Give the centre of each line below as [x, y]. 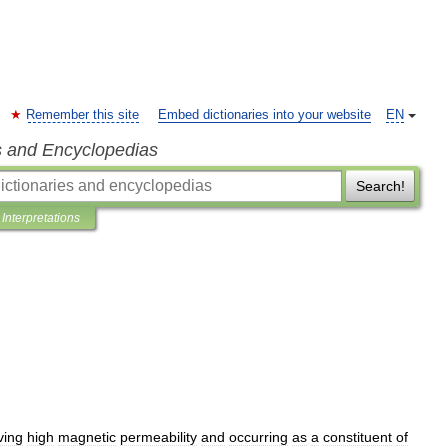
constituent [357, 436]
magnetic [87, 436]
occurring [258, 436]
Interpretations [41, 218]
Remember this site [82, 115]
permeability [158, 436]
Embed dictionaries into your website [264, 115]
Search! [380, 186]
